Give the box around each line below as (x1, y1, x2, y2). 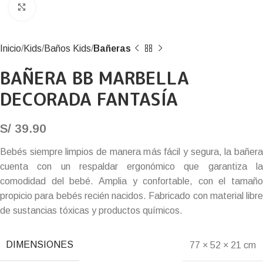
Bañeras (93, 43, 131, 53)
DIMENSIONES (6, 240, 73, 249)
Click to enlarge (35, 2, 102, 12)
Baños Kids (44, 43, 91, 53)
